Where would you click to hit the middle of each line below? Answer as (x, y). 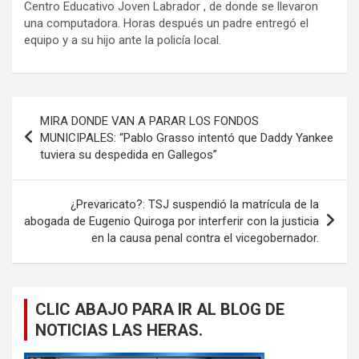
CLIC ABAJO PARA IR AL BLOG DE (160, 309)
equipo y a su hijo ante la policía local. (123, 40)
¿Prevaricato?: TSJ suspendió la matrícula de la (195, 204)
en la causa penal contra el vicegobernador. (205, 238)
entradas (52, 159)
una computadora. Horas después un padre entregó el (166, 23)
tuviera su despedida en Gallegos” (129, 154)
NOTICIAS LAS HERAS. (119, 330)
